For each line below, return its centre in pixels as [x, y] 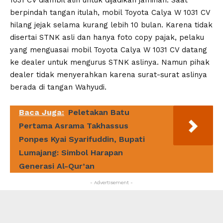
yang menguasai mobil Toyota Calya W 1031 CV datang [109, 50]
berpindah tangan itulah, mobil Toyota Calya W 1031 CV [110, 12]
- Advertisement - [111, 182]
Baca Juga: [42, 112]
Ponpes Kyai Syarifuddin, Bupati [82, 139]
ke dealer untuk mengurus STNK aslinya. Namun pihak [110, 62]
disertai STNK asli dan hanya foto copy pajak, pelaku [107, 37]
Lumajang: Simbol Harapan [71, 152]
